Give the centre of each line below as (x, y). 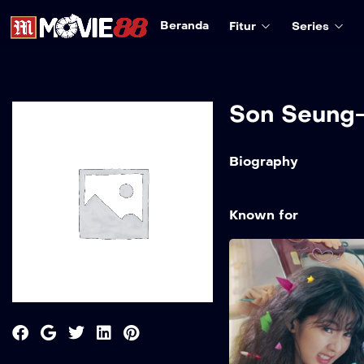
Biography (263, 161)
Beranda (184, 25)
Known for (263, 215)
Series (310, 26)
